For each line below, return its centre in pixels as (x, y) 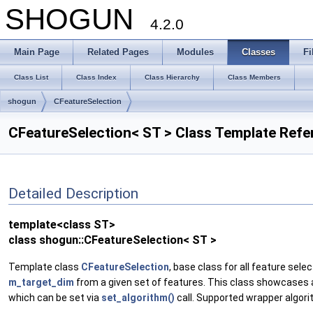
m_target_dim (41, 282)
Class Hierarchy (172, 77)
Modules (195, 52)
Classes (259, 52)
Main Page (37, 52)
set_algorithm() (138, 298)
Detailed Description (73, 194)
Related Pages (118, 52)
